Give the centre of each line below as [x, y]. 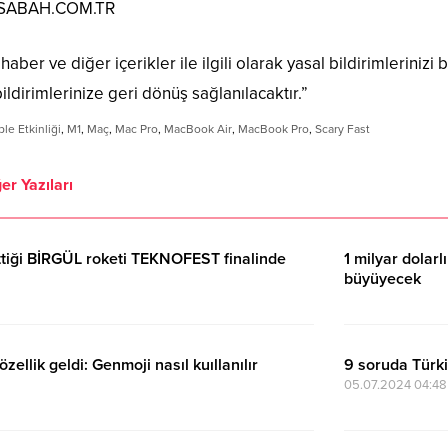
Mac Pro [136, 129]
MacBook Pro [273, 129]
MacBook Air [198, 129]
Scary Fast [342, 129]
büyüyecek [382, 279]
